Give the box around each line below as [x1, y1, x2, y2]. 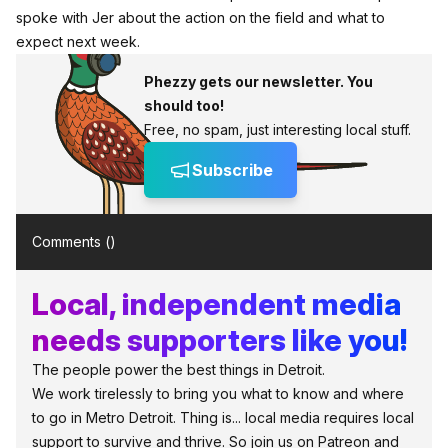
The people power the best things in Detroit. [32, 361, 325, 378]
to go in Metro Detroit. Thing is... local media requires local [32, 409, 414, 426]
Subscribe [192, 160, 273, 180]
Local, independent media [32, 286, 401, 322]
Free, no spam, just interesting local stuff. [144, 121, 411, 138]
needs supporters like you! [32, 322, 407, 358]
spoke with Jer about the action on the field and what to [16, 9, 385, 26]
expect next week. [16, 33, 140, 50]
